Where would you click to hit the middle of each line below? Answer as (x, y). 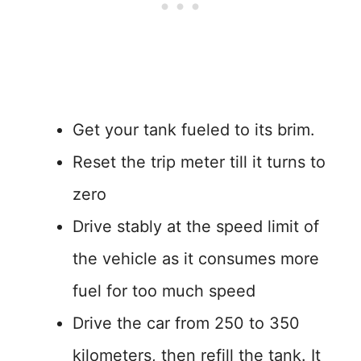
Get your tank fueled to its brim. (194, 130)
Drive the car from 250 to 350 (186, 323)
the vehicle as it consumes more (196, 259)
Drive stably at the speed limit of (196, 226)
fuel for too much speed (166, 291)
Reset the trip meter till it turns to (199, 162)
